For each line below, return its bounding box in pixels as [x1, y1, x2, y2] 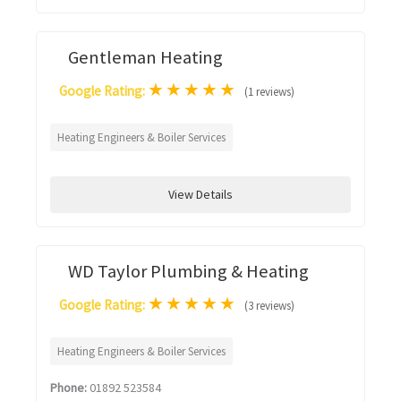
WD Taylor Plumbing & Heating [68, 260, 309, 283]
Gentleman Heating [68, 46, 223, 69]
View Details [168, 186, 233, 202]
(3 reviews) [244, 298, 294, 313]
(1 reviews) [244, 84, 294, 99]
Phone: [50, 380, 87, 396]
